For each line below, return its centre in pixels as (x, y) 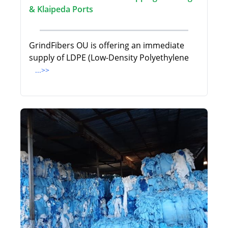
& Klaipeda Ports (61, 9)
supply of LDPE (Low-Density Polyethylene (109, 58)
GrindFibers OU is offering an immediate (107, 46)
